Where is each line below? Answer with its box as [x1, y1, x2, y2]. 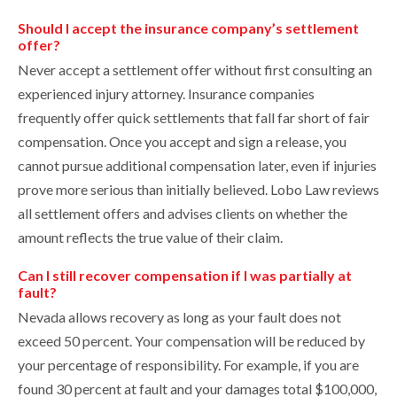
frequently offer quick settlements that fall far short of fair [18, 109, 370, 127]
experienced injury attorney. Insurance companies [18, 85, 315, 103]
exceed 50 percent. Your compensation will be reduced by [18, 332, 365, 350]
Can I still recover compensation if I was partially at [18, 267, 352, 284]
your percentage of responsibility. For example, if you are [18, 356, 359, 374]
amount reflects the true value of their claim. [18, 229, 283, 246]
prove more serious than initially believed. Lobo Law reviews [18, 181, 379, 198]
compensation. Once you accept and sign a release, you [18, 133, 346, 151]
